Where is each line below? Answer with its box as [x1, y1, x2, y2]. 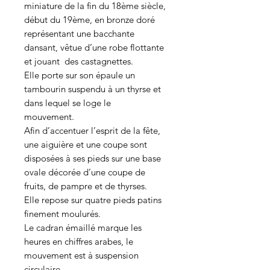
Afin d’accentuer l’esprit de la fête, [24, 125, 160, 136]
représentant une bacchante [24, 28, 134, 39]
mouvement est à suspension [24, 250, 139, 261]
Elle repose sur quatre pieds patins [24, 194, 162, 206]
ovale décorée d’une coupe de [24, 166, 145, 178]
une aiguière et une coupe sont [24, 139, 147, 150]
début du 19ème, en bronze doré [24, 14, 155, 25]
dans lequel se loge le [24, 97, 111, 108]
